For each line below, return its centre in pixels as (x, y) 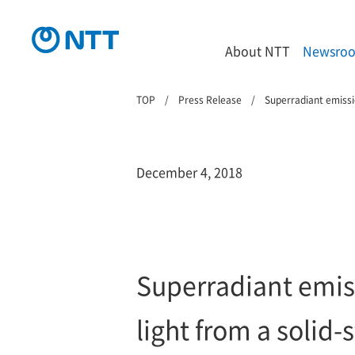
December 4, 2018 (189, 172)
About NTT (258, 51)
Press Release (210, 99)
